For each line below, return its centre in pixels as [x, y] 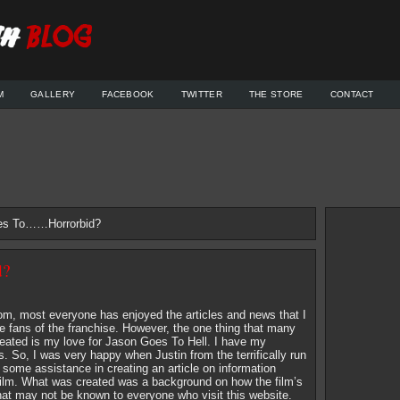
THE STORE [276, 94]
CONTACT [352, 94]
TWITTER [201, 94]
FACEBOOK [128, 94]
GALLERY [53, 94]
